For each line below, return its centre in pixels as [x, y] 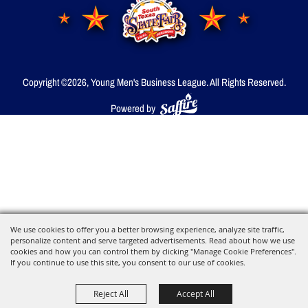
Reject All [111, 294]
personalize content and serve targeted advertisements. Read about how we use [153, 240]
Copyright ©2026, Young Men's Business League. [115, 82]
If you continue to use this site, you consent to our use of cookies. [128, 262]
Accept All [196, 294]
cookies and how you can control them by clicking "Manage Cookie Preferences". [153, 251]
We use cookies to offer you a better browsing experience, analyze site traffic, [147, 229]
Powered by [133, 109]
